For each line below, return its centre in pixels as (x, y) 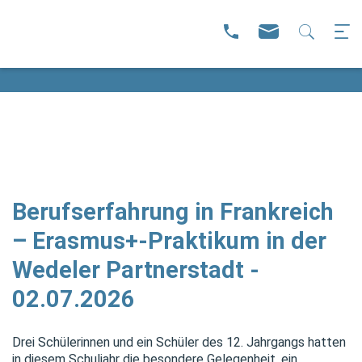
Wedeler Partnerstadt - (136, 270)
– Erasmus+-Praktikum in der (169, 241)
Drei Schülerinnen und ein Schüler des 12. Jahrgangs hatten (179, 342)
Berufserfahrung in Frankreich (173, 212)
